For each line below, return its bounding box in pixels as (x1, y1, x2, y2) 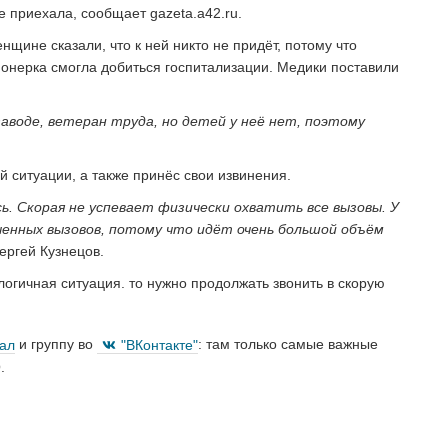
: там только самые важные (198, 336, 378, 353)
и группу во (15, 336, 97, 353)
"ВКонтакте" (121, 336, 198, 353)
